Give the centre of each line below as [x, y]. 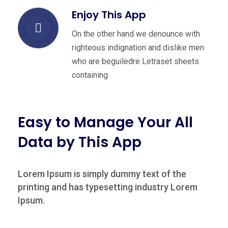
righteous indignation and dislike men [138, 48]
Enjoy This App [109, 15]
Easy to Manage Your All [105, 123]
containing [90, 75]
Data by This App [80, 142]
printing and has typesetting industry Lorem [108, 187]
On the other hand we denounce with [136, 34]
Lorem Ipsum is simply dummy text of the [102, 174]
